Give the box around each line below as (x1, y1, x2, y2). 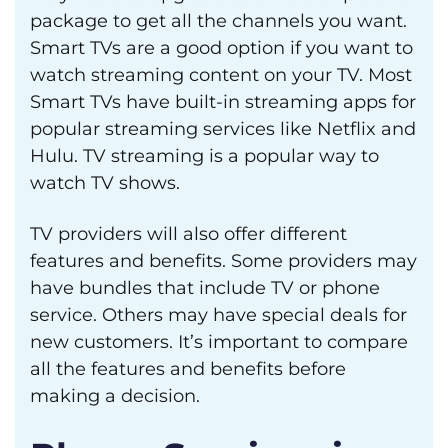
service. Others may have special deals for (30, 304, 407, 326)
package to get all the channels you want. (30, 10, 407, 32)
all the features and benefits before (30, 358, 346, 380)
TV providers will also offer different (30, 223, 347, 245)
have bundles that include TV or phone (30, 277, 380, 299)
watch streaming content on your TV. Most (30, 64, 412, 86)
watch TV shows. (30, 172, 180, 194)
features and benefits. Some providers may (30, 250, 417, 272)
